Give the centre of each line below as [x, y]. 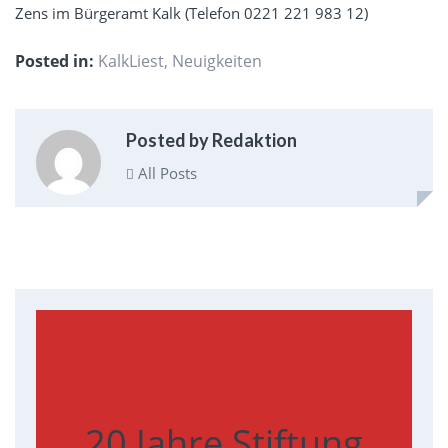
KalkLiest [131, 61]
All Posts [165, 172]
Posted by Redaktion [211, 139]
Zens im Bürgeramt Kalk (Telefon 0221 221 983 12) [191, 13]
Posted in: [54, 61]
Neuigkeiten [217, 61]
